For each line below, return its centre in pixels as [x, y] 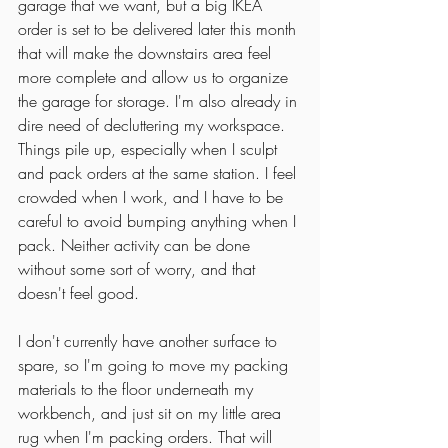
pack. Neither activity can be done [136, 245]
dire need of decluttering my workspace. [154, 125]
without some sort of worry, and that [139, 269]
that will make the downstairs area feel [147, 53]
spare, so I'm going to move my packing [155, 365]
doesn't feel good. [81, 293]
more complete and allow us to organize [155, 77]
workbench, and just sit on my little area [152, 413]
